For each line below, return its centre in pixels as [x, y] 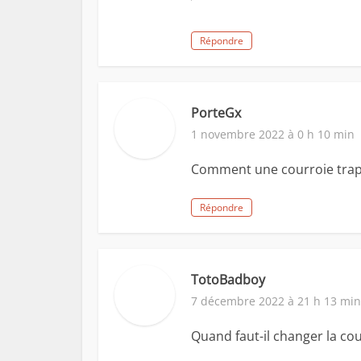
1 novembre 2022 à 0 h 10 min [273, 135]
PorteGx [216, 113]
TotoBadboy [228, 280]
